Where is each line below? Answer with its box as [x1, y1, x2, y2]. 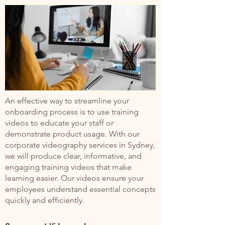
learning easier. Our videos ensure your [5, 173, 144, 183]
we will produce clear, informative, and [5, 151, 142, 161]
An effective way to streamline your [5, 96, 129, 105]
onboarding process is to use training [5, 107, 139, 117]
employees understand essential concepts [5, 184, 156, 194]
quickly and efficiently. [5, 195, 84, 205]
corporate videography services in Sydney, [5, 140, 155, 150]
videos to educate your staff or [5, 118, 114, 128]
